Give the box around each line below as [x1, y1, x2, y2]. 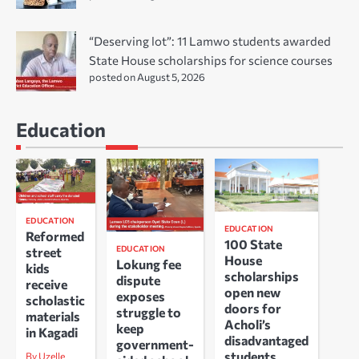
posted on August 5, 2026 [89, 71, 205, 84]
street [26, 244, 62, 260]
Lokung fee [115, 256, 181, 272]
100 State [224, 236, 282, 252]
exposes [115, 288, 165, 305]
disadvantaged [224, 332, 309, 348]
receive [26, 276, 67, 292]
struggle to [115, 305, 181, 321]
